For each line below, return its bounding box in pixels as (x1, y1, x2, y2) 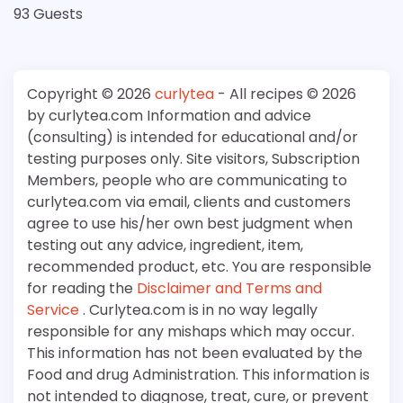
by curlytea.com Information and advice (27, 104, 311, 126)
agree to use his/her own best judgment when (27, 212, 353, 234)
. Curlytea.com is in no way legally (83, 299, 318, 320)
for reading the (27, 277, 137, 299)
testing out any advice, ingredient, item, (27, 234, 303, 255)
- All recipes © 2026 (214, 83, 356, 104)
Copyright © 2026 (27, 83, 155, 104)
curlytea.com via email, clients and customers (27, 191, 351, 212)
